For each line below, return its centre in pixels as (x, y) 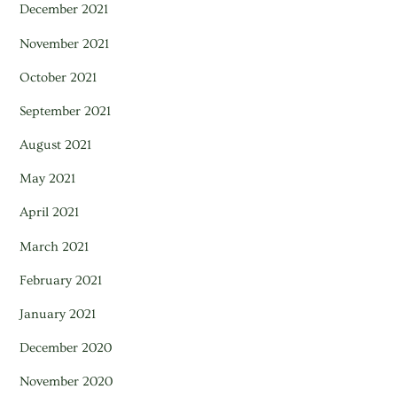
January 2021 (58, 314)
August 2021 (56, 145)
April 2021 (50, 213)
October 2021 (58, 77)
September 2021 (66, 111)
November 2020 (66, 382)
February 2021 (61, 280)
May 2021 (48, 179)
